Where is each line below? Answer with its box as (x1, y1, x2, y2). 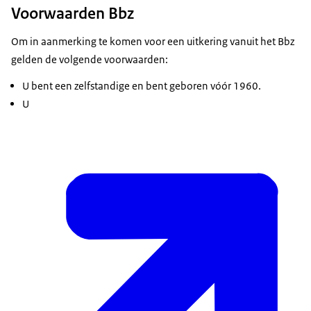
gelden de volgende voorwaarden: (11, 53, 168, 67)
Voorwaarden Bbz (11, 3, 134, 24)
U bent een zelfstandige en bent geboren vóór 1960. (22, 79, 261, 93)
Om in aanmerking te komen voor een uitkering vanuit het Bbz (11, 35, 294, 49)
